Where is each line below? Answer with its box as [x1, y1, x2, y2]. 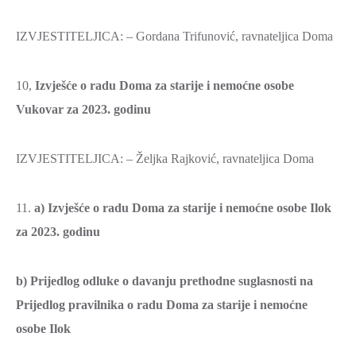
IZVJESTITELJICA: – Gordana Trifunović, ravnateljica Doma [16, 29, 333, 43]
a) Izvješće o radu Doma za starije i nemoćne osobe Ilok [34, 201, 331, 215]
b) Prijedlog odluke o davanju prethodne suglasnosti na [16, 274, 313, 288]
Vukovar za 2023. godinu [16, 103, 151, 116]
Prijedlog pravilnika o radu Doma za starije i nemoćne [16, 298, 308, 311]
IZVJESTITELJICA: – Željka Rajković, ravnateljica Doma [16, 152, 314, 165]
